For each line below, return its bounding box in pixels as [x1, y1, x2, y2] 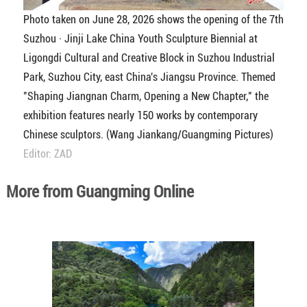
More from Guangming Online [5, 182, 194, 201]
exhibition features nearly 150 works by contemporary [23, 108, 258, 122]
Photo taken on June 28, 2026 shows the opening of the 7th [23, 12, 284, 26]
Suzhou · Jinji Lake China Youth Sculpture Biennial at [23, 32, 258, 45]
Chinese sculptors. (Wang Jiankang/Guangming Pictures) [23, 127, 273, 141]
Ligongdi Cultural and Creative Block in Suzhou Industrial [23, 51, 275, 64]
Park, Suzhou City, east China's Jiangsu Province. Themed [23, 70, 275, 84]
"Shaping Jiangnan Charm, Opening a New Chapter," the [23, 89, 269, 103]
